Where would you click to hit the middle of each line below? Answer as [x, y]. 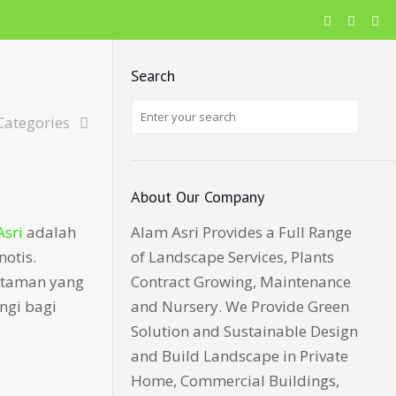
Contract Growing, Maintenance [241, 282]
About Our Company [198, 197]
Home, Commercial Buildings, [235, 381]
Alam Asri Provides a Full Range [241, 232]
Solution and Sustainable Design [244, 331]
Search [153, 76]
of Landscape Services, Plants [232, 257]
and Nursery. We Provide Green [240, 306]
